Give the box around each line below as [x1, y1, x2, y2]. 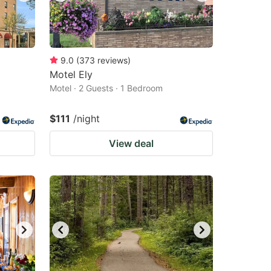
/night [73, 113, 100, 125]
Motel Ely [50, 68, 93, 80]
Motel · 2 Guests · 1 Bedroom [50, 83, 163, 93]
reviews [97, 55, 128, 65]
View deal [109, 137, 154, 149]
